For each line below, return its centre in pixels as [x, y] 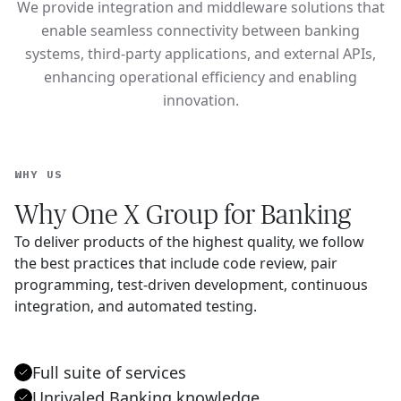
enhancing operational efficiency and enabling [200, 77]
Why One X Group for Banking [183, 214]
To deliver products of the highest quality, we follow [189, 242]
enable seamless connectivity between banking [200, 30]
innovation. [200, 100]
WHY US [38, 174]
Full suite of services [109, 372]
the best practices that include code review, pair [176, 263]
